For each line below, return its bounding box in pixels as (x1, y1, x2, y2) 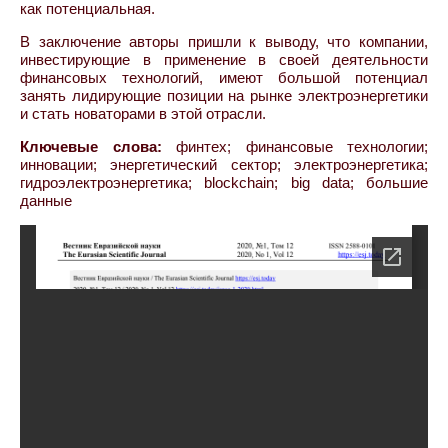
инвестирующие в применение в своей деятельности (20, 51, 428, 68)
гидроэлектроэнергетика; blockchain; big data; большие (20, 174, 428, 191)
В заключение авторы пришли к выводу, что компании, (20, 33, 428, 50)
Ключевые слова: (20, 138, 162, 155)
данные (20, 192, 72, 209)
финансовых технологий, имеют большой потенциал (20, 69, 428, 86)
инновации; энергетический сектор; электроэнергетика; (20, 156, 428, 173)
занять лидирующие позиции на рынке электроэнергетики (20, 87, 428, 104)
